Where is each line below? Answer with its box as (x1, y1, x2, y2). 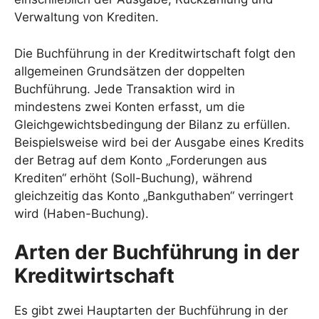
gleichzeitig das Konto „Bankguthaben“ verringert (14, 188, 293, 203)
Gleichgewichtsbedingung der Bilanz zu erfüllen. (14, 117, 291, 132)
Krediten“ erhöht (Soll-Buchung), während (14, 170, 253, 185)
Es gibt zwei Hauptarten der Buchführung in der (14, 303, 288, 318)
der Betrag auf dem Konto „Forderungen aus (14, 152, 267, 167)
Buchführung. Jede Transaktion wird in (14, 81, 235, 96)
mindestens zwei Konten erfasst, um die (14, 99, 245, 114)
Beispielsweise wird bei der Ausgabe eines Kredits (14, 135, 304, 150)
